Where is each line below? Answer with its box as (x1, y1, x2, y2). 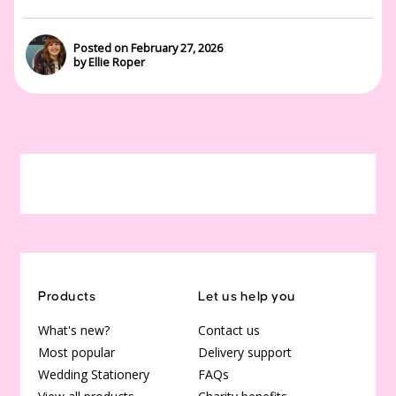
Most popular (38, 343, 115, 361)
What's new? (38, 321, 110, 339)
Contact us (198, 321, 260, 339)
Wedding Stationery (38, 365, 149, 383)
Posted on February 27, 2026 (73, 40, 224, 57)
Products (38, 289, 96, 303)
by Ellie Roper (73, 54, 146, 71)
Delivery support (198, 343, 292, 361)
